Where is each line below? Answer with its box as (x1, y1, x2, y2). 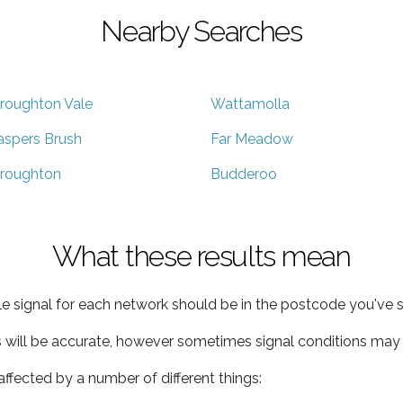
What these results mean (52, 238, 351, 273)
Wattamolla (210, 94, 290, 112)
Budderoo (210, 165, 277, 183)
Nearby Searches (101, 13, 302, 48)
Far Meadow (210, 130, 293, 148)
